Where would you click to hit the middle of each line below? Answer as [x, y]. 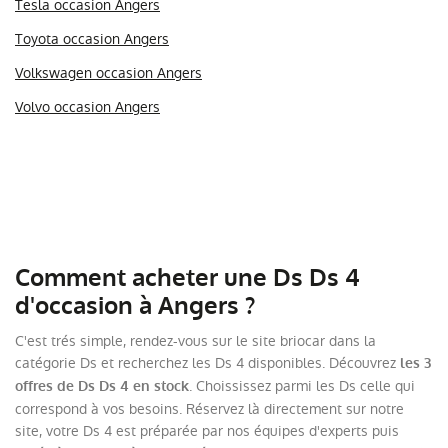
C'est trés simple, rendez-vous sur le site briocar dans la [195, 340]
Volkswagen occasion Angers [108, 72]
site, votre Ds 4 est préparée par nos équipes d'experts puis [207, 430]
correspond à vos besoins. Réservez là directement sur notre [209, 408]
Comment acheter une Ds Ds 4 [187, 277]
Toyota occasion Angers [92, 38]
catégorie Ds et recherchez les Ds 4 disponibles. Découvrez [207, 362]
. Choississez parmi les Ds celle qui [302, 385]
